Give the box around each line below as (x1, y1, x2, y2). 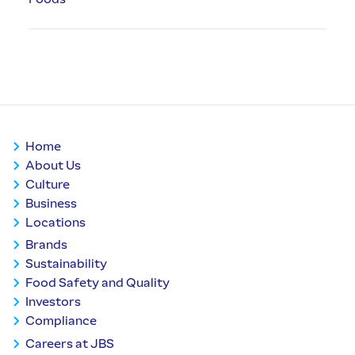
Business (25, 195, 77, 211)
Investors (25, 294, 81, 310)
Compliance (25, 313, 97, 329)
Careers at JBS (25, 335, 114, 351)
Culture (25, 176, 70, 192)
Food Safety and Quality (25, 275, 170, 291)
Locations (25, 214, 86, 230)
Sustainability (25, 256, 107, 272)
